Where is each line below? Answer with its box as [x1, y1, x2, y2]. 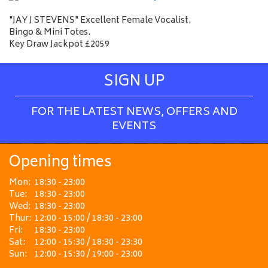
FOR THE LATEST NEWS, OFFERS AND [31, 103, 237, 122]
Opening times [9, 150, 112, 176]
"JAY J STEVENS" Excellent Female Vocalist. [9, 13, 191, 28]
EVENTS [112, 117, 156, 136]
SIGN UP [103, 69, 165, 95]
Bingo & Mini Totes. [9, 25, 90, 40]
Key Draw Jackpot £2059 [9, 37, 109, 52]
